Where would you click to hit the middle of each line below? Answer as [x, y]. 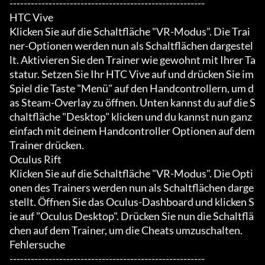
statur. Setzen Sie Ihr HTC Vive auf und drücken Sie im [132, 74]
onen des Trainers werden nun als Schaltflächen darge [132, 188]
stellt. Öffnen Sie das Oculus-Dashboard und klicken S [132, 202]
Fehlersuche [37, 245]
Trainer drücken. [47, 145]
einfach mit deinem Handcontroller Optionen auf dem [132, 131]
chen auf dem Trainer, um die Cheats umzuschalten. [126, 230]
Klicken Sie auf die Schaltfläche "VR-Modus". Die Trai [130, 32]
